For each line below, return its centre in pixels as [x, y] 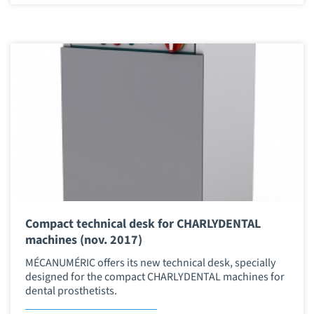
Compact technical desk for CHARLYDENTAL [143, 224]
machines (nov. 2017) [83, 240]
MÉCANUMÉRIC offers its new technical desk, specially [150, 262]
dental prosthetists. [71, 291]
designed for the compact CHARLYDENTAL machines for [155, 277]
